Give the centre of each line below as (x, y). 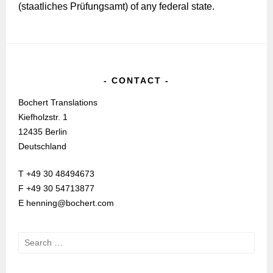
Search (32, 239)
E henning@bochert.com (66, 203)
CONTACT (136, 80)
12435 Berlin (43, 131)
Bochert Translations (58, 102)
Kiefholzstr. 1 (43, 117)
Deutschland (43, 146)
